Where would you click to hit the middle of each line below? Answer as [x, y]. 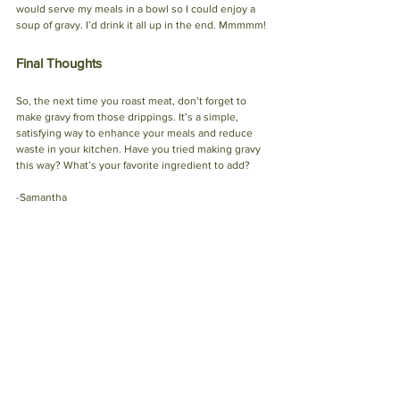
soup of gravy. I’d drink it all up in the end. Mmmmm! [141, 25]
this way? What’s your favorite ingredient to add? [134, 165]
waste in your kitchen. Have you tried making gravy [140, 149]
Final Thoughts [59, 62]
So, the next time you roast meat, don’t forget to [133, 100]
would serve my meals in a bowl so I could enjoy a [137, 8]
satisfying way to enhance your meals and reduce [136, 133]
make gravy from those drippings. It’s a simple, [129, 117]
